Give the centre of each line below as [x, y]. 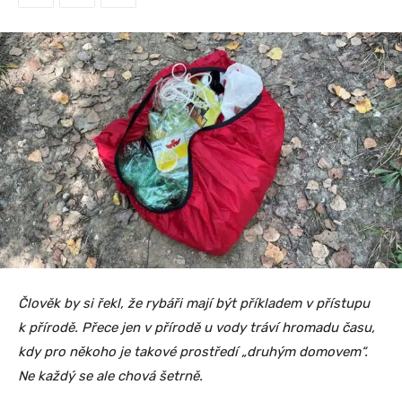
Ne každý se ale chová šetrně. [110, 376]
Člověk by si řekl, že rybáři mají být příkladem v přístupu [194, 303]
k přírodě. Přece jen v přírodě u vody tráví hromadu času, [197, 327]
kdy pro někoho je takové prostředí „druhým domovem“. [193, 351]
